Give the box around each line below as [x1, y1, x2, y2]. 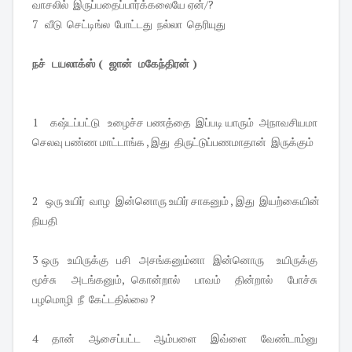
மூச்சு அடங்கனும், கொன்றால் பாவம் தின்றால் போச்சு [32, 272, 320, 288]
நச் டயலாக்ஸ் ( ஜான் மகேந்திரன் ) [32, 56, 200, 71]
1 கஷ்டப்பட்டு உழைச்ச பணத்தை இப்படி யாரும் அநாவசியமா [32, 115, 320, 130]
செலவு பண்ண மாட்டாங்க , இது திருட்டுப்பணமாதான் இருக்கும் [32, 134, 316, 150]
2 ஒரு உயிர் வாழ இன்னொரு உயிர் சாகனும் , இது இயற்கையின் [32, 193, 320, 209]
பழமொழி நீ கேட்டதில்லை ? [32, 291, 156, 307]
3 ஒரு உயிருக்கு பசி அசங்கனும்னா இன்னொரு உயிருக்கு [32, 252, 320, 268]
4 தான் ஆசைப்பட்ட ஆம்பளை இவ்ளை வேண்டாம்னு [32, 331, 320, 346]
